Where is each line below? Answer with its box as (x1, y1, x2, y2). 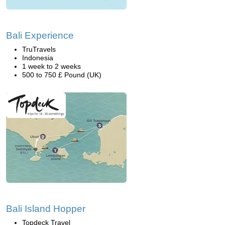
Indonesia (22, 54, 53, 62)
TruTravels (22, 45, 56, 53)
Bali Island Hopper (6, 203, 85, 214)
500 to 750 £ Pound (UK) (22, 71, 101, 79)
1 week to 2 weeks (22, 62, 81, 70)
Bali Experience (6, 30, 74, 41)
